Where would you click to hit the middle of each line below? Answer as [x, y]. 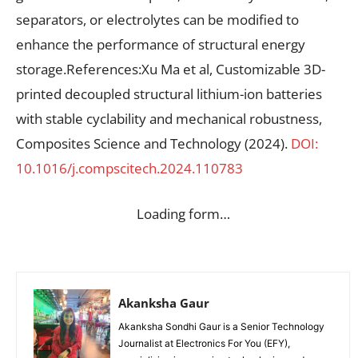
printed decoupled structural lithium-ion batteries [169, 93]
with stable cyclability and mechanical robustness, [169, 118]
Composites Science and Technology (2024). [153, 143]
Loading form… [183, 213]
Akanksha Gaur [164, 302]
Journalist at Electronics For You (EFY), [204, 343]
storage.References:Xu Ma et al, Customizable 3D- [171, 69]
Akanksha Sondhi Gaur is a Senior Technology [221, 326]
